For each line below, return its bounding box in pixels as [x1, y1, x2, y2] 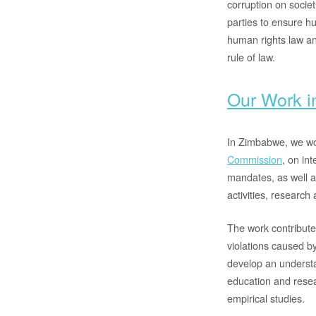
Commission [227, 152, 282, 167]
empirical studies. [227, 290, 305, 305]
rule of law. [227, 49, 275, 65]
